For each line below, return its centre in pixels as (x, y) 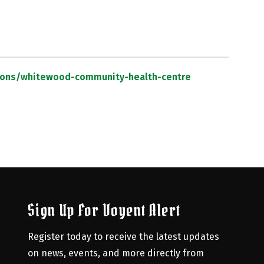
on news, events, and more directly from (115, 253)
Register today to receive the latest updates (123, 237)
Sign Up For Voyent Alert (104, 210)
